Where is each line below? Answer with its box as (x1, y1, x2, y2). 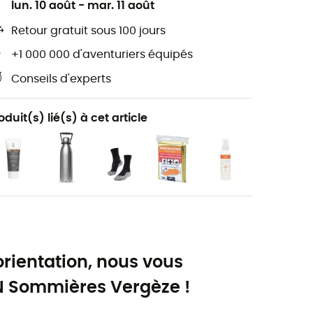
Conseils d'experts (11, 73, 111, 85)
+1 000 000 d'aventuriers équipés (11, 49, 193, 61)
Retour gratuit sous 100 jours (11, 25, 166, 37)
